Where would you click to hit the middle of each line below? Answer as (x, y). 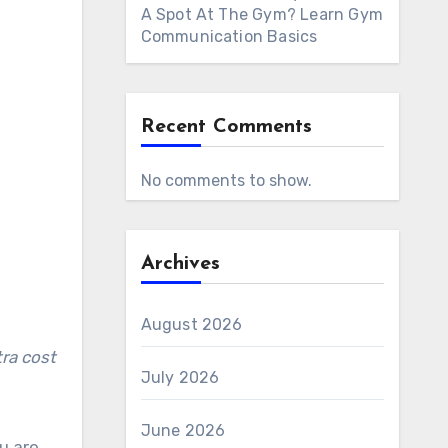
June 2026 (183, 430)
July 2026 (180, 377)
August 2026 (191, 324)
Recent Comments (226, 127)
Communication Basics (229, 36)
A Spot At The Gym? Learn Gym (262, 14)
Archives (180, 264)
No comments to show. (226, 180)
